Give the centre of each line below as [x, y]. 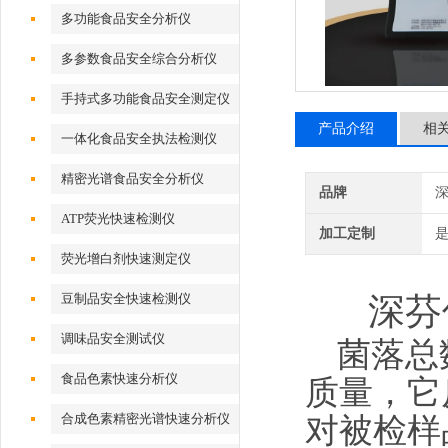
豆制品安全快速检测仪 [126, 298]
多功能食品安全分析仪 [126, 18]
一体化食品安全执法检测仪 [139, 138]
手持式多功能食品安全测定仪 [146, 98]
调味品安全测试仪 [113, 338]
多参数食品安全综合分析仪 [139, 58]
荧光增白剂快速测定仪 [126, 258]
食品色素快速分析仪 [120, 378]
